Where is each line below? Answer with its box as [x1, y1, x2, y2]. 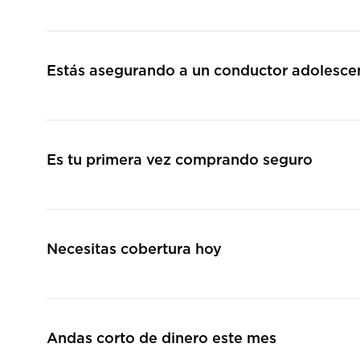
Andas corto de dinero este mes [47, 332, 276, 346]
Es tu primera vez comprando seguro [47, 153, 313, 168]
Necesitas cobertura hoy [47, 243, 222, 257]
